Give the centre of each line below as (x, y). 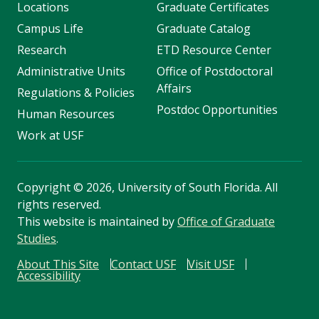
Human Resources (66, 114)
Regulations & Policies (76, 93)
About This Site (58, 265)
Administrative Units (71, 72)
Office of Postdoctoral (214, 72)
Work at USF (50, 136)
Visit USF (211, 265)
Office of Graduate (226, 222)
